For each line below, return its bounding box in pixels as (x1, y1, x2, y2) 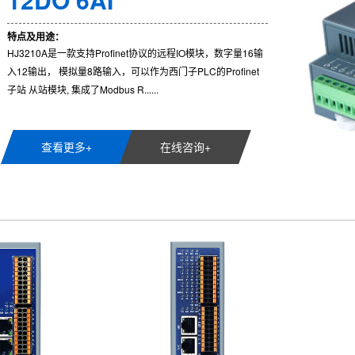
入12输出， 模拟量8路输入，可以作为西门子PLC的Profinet (7, 64, 259, 78)
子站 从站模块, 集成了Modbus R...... (7, 82, 158, 96)
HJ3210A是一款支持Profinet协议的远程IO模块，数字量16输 (7, 46, 263, 59)
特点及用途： (7, 29, 64, 44)
